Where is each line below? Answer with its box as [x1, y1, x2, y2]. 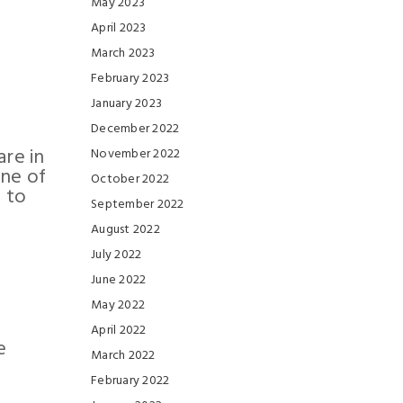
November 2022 [91, 144, 181, 165]
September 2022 [91, 194, 184, 215]
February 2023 [91, 68, 170, 89]
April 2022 [91, 320, 147, 341]
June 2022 [91, 270, 147, 291]
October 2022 [91, 169, 169, 190]
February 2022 [91, 371, 170, 391]
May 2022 [91, 295, 145, 316]
